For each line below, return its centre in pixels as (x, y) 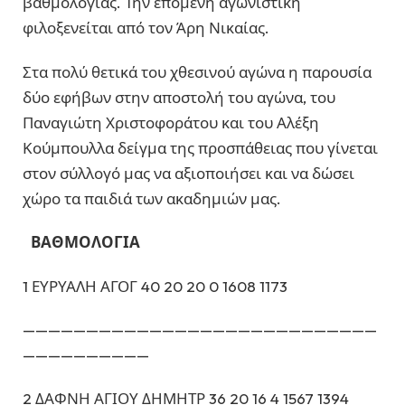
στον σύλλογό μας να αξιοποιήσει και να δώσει (188, 173)
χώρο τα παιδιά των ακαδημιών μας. (152, 198)
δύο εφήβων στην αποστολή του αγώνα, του (179, 97)
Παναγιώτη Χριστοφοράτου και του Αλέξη (171, 122)
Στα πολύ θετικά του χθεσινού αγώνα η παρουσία (197, 71)
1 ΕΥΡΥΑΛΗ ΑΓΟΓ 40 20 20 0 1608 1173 (155, 286)
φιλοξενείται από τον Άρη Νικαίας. (146, 28)
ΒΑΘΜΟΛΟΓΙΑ (83, 242)
